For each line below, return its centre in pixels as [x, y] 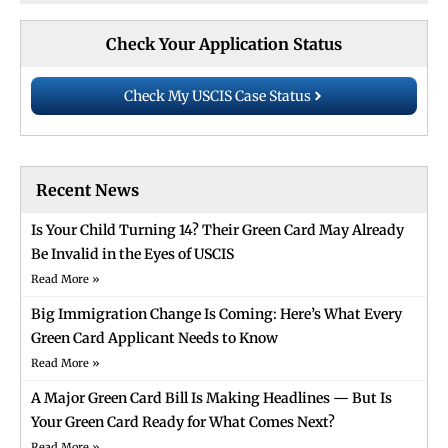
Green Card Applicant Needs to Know [154, 338]
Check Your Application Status [224, 44]
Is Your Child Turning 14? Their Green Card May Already [217, 230]
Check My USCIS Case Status [217, 96]
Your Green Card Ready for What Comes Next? [183, 422]
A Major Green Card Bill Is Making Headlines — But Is [211, 398]
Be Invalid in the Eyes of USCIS [132, 254]
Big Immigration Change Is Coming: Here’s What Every [216, 314]
